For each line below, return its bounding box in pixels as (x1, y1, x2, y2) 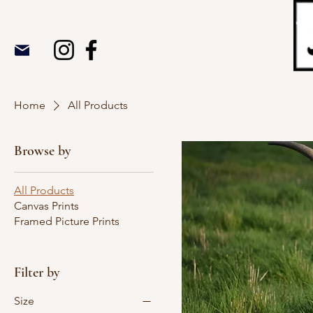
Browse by (14, 143, 71, 159)
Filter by (14, 264, 60, 281)
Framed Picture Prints (14, 214, 119, 228)
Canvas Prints (14, 199, 79, 212)
